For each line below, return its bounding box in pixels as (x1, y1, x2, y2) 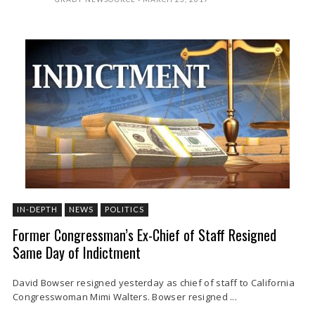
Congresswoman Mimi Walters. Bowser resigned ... (13, 290, 238, 303)
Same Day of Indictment (13, 242, 141, 263)
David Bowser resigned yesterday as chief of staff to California (13, 276, 295, 289)
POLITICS (105, 205, 144, 214)
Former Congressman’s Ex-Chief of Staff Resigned (13, 224, 276, 245)
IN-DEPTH (17, 205, 58, 214)
